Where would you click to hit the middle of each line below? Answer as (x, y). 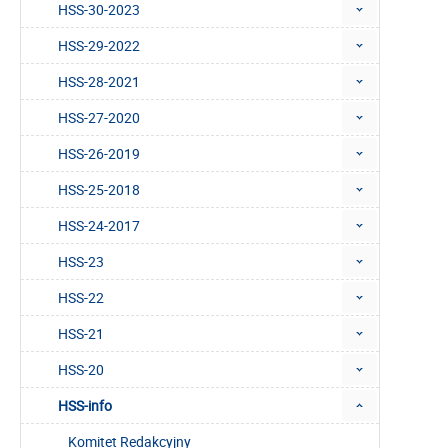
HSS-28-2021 (99, 82)
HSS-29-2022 (99, 46)
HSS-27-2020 (99, 118)
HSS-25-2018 (99, 190)
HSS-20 (81, 370)
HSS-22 (81, 298)
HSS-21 (81, 334)
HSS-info (85, 406)
